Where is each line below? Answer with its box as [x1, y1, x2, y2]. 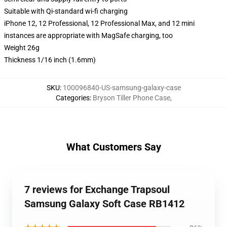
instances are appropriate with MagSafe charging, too [4, 31, 173, 40]
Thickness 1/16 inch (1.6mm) [4, 56, 96, 64]
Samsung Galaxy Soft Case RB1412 [24, 198, 184, 210]
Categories [55, 94, 90, 102]
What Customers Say [66, 141, 161, 153]
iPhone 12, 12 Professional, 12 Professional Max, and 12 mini [4, 19, 195, 27]
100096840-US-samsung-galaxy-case [62, 84, 181, 92]
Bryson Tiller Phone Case [92, 94, 170, 102]
